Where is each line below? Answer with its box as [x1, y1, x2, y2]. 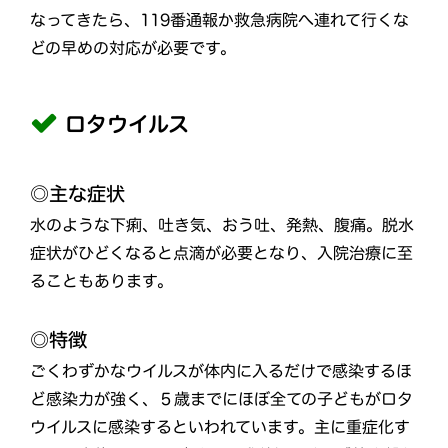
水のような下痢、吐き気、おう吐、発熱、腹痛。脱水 [30, 216, 415, 233]
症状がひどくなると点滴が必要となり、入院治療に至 [30, 244, 414, 261]
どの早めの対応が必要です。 [29, 39, 236, 56]
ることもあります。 [30, 272, 174, 289]
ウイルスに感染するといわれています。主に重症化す [30, 418, 411, 435]
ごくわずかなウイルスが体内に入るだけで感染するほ [30, 362, 413, 379]
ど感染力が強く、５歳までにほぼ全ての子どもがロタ [30, 390, 414, 407]
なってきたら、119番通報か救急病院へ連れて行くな [29, 11, 409, 28]
